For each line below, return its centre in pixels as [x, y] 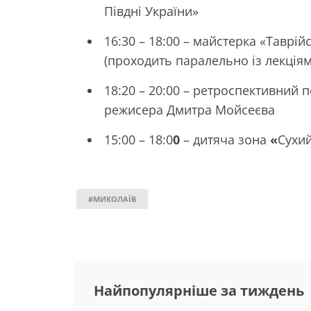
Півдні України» [151, 11]
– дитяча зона [225, 139]
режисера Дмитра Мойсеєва [190, 109]
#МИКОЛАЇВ [112, 199]
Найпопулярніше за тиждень [199, 290]
